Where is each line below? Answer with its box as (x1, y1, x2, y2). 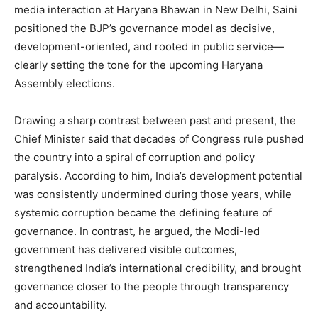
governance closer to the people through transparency (14, 280, 289, 294)
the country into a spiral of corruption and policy (14, 150, 255, 165)
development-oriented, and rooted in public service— (14, 40, 284, 54)
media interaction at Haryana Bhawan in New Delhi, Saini (14, 3, 297, 17)
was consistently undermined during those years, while (14, 187, 292, 202)
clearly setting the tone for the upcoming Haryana (14, 58, 263, 72)
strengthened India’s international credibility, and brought (14, 261, 301, 275)
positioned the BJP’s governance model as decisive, (14, 21, 275, 35)
